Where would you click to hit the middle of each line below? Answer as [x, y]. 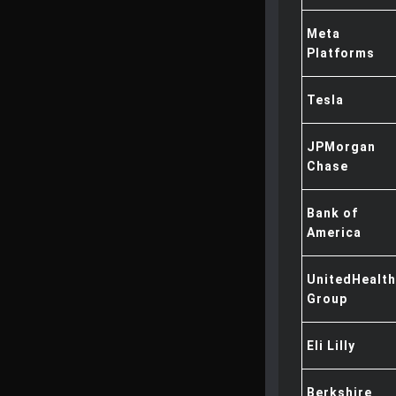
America [334, 232]
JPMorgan [341, 147]
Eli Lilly [331, 346]
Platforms [341, 53]
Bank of [332, 213]
